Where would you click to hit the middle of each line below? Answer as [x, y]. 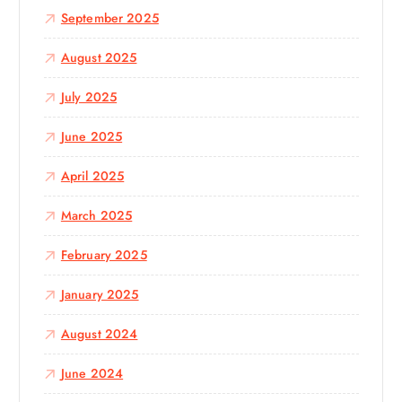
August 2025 [99, 58]
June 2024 [92, 374]
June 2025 [92, 137]
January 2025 [100, 295]
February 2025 [104, 255]
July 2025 [89, 97]
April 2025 [92, 176]
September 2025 [109, 18]
